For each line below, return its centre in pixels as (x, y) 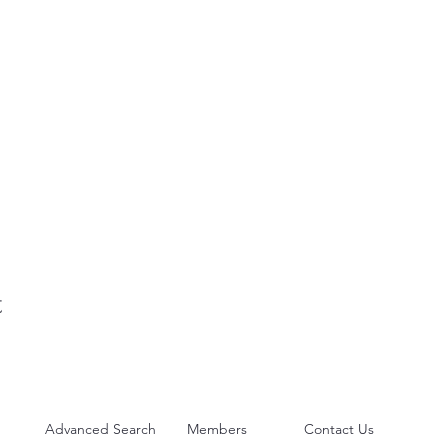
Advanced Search (100, 429)
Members (217, 429)
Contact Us (339, 429)
